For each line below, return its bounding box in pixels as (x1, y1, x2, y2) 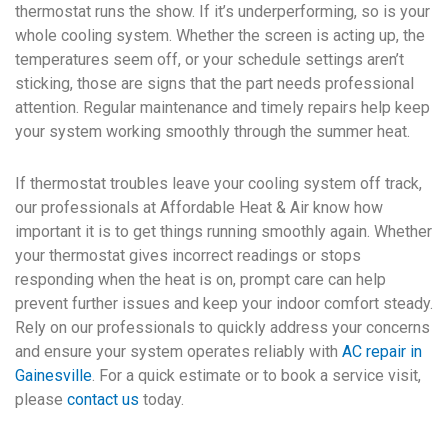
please (15, 390, 67, 410)
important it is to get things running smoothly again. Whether (15, 222, 432, 242)
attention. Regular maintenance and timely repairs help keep (15, 98, 430, 118)
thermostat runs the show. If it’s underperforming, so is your (15, 2, 430, 22)
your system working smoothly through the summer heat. (15, 122, 410, 142)
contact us (67, 390, 139, 410)
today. (139, 390, 184, 410)
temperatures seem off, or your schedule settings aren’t (15, 50, 404, 70)
